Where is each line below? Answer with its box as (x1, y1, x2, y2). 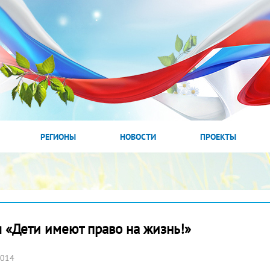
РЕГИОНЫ (40, 131, 76, 142)
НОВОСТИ (119, 131, 156, 142)
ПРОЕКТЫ (200, 131, 236, 142)
